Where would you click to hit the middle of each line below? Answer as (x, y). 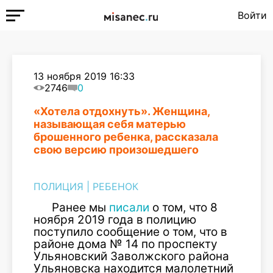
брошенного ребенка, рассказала (126, 137)
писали (129, 207)
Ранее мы (80, 207)
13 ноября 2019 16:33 (84, 76)
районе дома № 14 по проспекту (126, 244)
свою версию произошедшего (116, 150)
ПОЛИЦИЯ (58, 186)
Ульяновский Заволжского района (131, 256)
